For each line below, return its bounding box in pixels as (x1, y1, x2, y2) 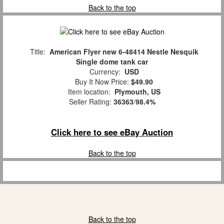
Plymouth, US (114, 86, 160, 97)
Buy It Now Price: (71, 76, 131, 87)
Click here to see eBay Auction (51, 126, 173, 138)
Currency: (85, 66, 124, 77)
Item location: (63, 86, 114, 97)
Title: (25, 46, 49, 57)
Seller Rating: (68, 96, 113, 107)
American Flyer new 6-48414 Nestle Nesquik (49, 46, 198, 57)
